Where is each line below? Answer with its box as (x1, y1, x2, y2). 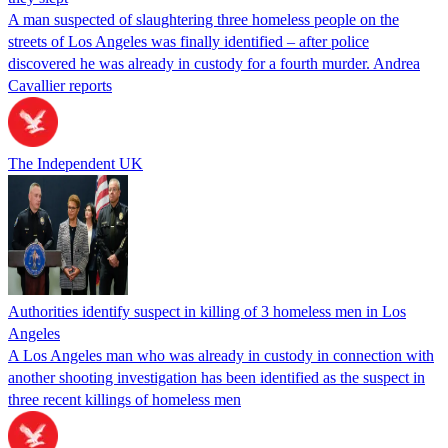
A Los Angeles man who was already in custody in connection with (8, 346, 434, 364)
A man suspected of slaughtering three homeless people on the (8, 10, 399, 28)
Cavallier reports (8, 76, 112, 94)
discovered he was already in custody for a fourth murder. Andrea (8, 54, 420, 72)
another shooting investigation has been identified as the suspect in (8, 368, 425, 386)
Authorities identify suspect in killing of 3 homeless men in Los (8, 302, 406, 320)
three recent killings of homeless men (8, 390, 241, 408)
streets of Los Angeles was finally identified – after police (8, 32, 369, 50)
